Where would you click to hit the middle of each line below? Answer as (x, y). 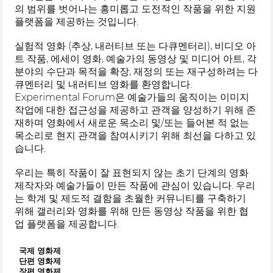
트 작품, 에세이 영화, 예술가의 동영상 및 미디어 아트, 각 (136, 58)
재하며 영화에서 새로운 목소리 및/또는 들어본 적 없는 (132, 122)
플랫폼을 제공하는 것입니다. (77, 21)
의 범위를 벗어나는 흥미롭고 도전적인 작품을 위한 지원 (136, 9)
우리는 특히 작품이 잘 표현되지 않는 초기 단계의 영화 (132, 172)
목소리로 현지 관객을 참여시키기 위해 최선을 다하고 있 (136, 135)
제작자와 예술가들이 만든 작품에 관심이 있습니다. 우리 (135, 185)
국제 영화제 (40, 251)
